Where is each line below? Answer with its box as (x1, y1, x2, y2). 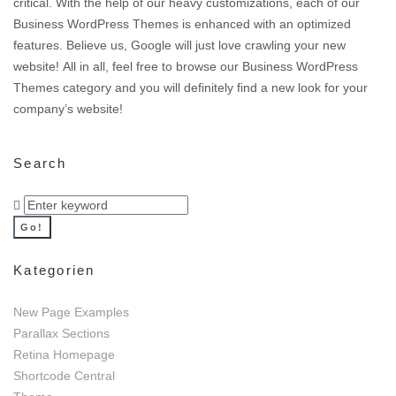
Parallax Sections (13, 326, 110, 341)
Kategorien (13, 262, 95, 278)
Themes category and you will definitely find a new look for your (13, 80, 368, 95)
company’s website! (13, 101, 123, 116)
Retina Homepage (13, 347, 115, 362)
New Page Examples (13, 305, 129, 320)
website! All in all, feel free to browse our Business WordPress (13, 58, 358, 73)
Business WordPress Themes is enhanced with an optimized (13, 16, 351, 31)
